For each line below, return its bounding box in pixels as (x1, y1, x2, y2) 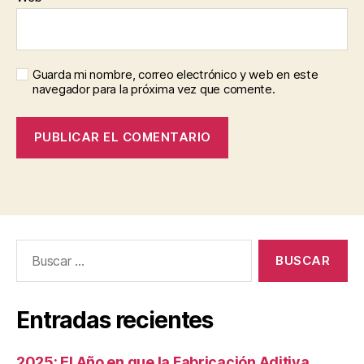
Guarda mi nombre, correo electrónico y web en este (32, 66, 318, 82)
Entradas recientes (16, 305, 214, 334)
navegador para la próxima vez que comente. (32, 80, 275, 97)
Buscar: (9, 238, 58, 256)
